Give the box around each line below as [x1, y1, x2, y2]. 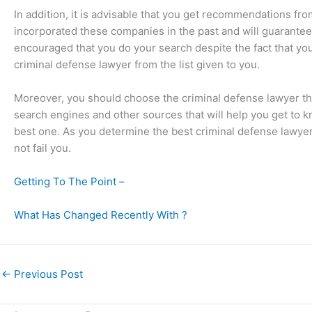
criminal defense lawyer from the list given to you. [14, 58, 260, 71]
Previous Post [11, 267, 83, 281]
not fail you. [14, 141, 71, 155]
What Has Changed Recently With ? [14, 208, 187, 221]
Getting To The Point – [14, 175, 125, 188]
